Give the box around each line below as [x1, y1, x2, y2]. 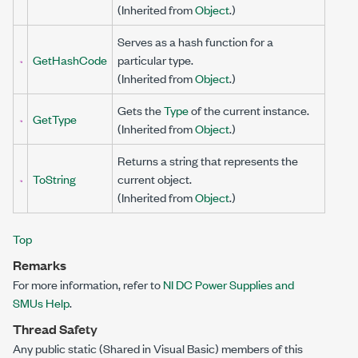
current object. [117, 170, 192, 187]
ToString [33, 170, 76, 187]
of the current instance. [189, 101, 309, 118]
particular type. [117, 51, 193, 68]
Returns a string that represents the [117, 152, 298, 169]
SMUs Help [13, 294, 70, 311]
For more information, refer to [13, 276, 163, 292]
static [68, 340, 97, 356]
